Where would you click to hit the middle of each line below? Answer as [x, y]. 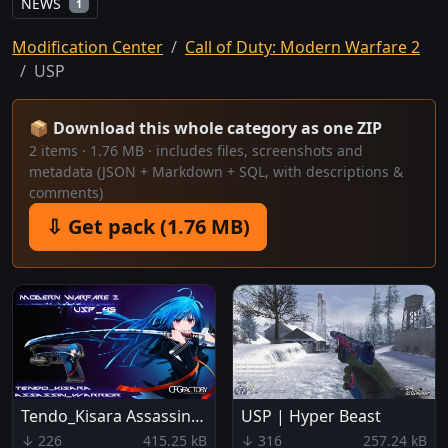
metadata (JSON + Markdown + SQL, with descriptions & [216, 172]
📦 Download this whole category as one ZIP [205, 128]
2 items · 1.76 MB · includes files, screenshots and [196, 151]
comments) [66, 193]
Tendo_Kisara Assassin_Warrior [197, 415]
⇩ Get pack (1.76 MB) [148, 227]
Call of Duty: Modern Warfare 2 [302, 47]
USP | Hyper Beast [311, 415]
